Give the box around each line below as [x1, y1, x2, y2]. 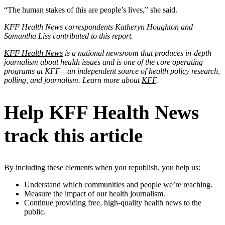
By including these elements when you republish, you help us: [4, 163, 200, 172]
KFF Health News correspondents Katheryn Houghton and [4, 22, 193, 31]
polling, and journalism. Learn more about [4, 75, 142, 84]
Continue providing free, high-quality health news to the [24, 198, 201, 207]
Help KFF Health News [4, 101, 199, 123]
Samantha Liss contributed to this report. [4, 31, 133, 40]
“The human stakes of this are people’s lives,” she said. [4, 5, 177, 14]
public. [24, 207, 46, 216]
